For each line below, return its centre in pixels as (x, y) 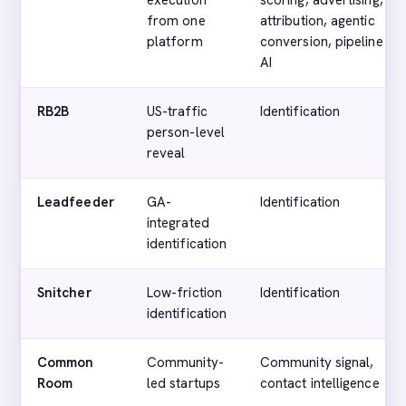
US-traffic (177, 111)
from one (176, 21)
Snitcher (64, 293)
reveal (166, 153)
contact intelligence (320, 383)
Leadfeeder (76, 202)
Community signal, (317, 362)
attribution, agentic (318, 21)
